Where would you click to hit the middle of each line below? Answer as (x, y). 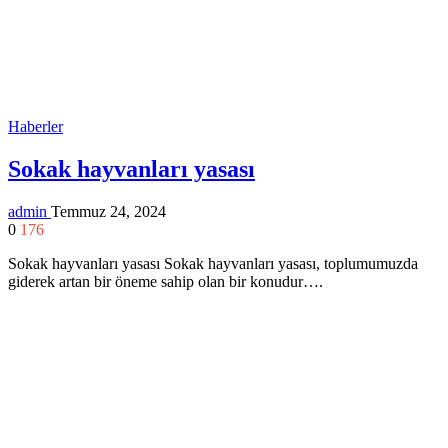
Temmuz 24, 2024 (108, 211)
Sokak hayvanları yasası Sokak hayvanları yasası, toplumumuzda (213, 263)
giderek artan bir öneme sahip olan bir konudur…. (165, 281)
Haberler (35, 127)
